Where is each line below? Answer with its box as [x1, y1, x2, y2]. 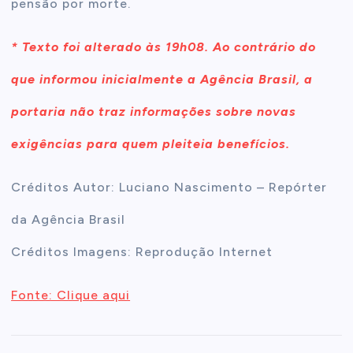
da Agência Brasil [11, 212, 126, 228]
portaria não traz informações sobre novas [11, 104, 297, 120]
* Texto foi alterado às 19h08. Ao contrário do [11, 39, 317, 55]
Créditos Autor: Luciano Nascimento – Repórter [11, 180, 328, 195]
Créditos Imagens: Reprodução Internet [11, 244, 273, 260]
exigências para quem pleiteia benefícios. [11, 136, 291, 152]
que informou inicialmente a [11, 72, 201, 87]
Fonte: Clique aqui [11, 288, 131, 303]
